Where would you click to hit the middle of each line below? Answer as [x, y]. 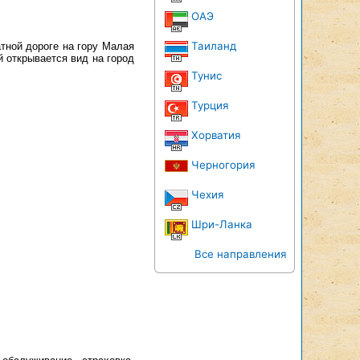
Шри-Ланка [222, 224]
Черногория [223, 165]
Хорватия [216, 135]
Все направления [240, 254]
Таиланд [214, 46]
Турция [210, 105]
